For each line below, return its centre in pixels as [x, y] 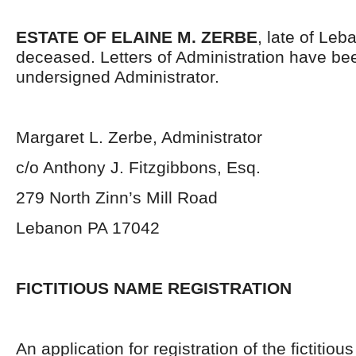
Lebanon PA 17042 [88, 228]
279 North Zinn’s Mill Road [117, 197]
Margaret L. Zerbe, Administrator [139, 137]
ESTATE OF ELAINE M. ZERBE [137, 37]
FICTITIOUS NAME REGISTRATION [154, 288]
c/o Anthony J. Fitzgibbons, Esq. [138, 167]
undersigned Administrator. [118, 77]
